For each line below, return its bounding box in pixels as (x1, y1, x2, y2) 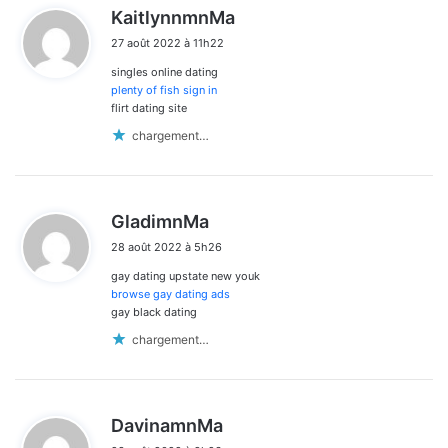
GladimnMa (111, 211, 209, 233)
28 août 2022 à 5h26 (111, 240, 222, 255)
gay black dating (111, 305, 197, 320)
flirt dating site (111, 101, 187, 116)
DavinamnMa (111, 415, 223, 437)
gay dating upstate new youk (111, 269, 260, 284)
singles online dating (111, 65, 218, 80)
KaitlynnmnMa (111, 7, 235, 29)
